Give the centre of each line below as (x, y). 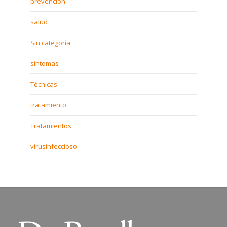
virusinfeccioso (54, 146)
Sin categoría (50, 43)
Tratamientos (51, 126)
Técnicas (44, 84)
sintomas (45, 63)
